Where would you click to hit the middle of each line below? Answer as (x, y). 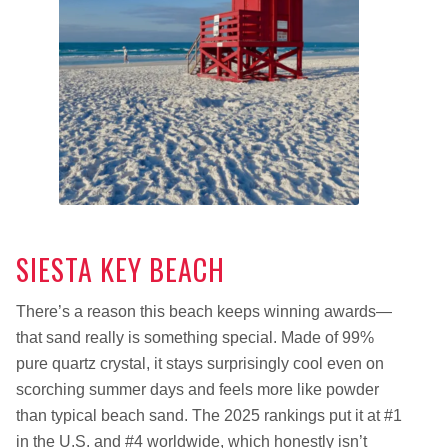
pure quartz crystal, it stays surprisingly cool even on (199, 364)
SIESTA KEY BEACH (120, 270)
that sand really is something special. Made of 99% (194, 338)
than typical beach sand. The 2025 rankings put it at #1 (208, 416)
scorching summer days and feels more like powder (197, 390)
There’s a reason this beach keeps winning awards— (203, 312)
